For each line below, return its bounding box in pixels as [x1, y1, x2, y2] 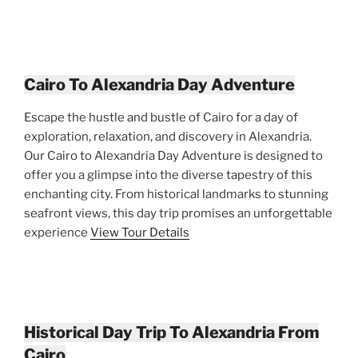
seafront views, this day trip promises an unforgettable [24, 205, 332, 221]
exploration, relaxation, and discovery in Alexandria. [24, 129, 312, 144]
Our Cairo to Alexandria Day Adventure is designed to [24, 148, 323, 163]
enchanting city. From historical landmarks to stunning [24, 186, 328, 201]
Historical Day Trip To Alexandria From [24, 322, 319, 342]
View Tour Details [90, 225, 189, 240]
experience [24, 225, 90, 240]
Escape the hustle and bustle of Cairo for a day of [24, 109, 298, 125]
